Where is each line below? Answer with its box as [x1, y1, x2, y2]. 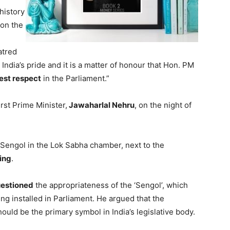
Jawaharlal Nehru [67, 100, 135, 110]
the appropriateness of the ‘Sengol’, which [33, 180, 188, 190]
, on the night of [135, 100, 191, 110]
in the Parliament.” [41, 73, 109, 83]
